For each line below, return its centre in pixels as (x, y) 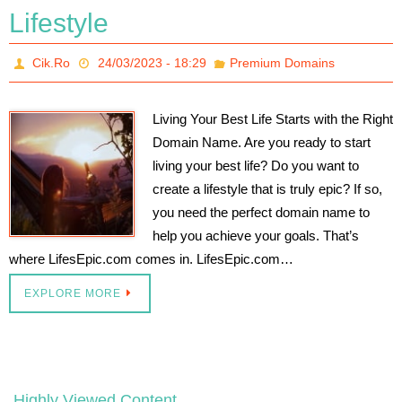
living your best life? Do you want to (256, 165)
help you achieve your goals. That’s (256, 235)
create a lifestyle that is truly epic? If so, (267, 188)
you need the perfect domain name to (261, 212)
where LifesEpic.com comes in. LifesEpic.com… (151, 258)
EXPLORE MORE (73, 293)
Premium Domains (282, 62)
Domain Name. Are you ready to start (262, 142)
